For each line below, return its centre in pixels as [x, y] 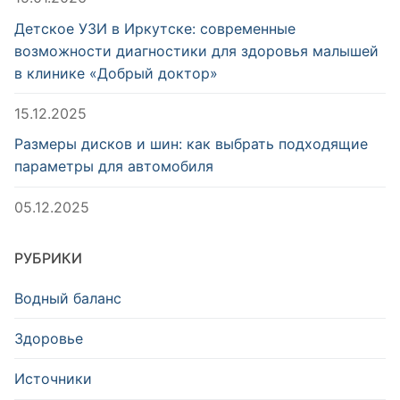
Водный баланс [68, 298]
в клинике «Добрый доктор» [116, 73]
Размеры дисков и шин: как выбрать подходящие [191, 144]
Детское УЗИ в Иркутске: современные [155, 28]
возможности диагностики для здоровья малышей [196, 50]
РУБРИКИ [48, 258]
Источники [53, 378]
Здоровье [49, 338]
